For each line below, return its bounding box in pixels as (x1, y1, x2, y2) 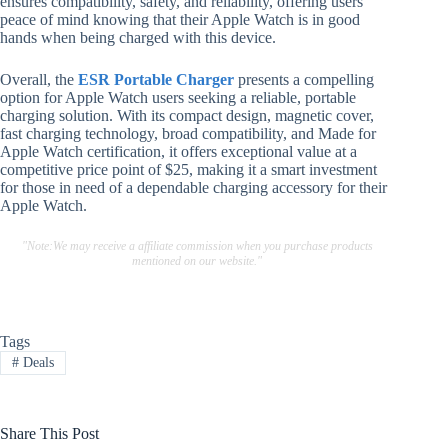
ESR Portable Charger (78, 71, 234, 89)
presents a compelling (234, 71, 374, 89)
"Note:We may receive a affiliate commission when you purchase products (21, 239, 373, 254)
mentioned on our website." (132, 254, 263, 269)
